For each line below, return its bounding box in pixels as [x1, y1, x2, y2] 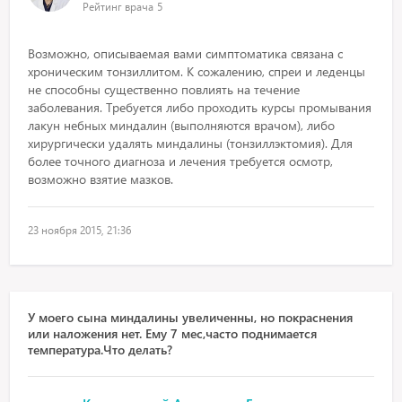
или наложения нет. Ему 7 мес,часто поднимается [28, 325, 318, 342]
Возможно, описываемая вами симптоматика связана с [28, 45, 344, 62]
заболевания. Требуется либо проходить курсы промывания [28, 99, 372, 116]
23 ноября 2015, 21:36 [28, 223, 132, 237]
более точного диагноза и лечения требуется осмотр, [28, 153, 334, 170]
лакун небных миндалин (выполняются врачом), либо [28, 117, 336, 134]
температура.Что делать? [28, 341, 173, 358]
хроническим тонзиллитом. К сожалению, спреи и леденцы [28, 63, 366, 80]
